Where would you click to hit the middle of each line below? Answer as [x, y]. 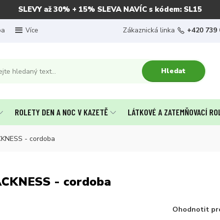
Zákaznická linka [149, 30]
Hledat [174, 71]
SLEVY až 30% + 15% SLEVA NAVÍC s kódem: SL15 [110, 9]
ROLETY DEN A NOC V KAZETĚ [61, 112]
